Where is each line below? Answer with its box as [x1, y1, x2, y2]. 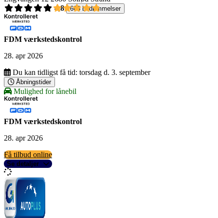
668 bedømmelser [70, 5, 121, 13]
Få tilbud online [4, 150, 52, 159]
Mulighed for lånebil [12, 87, 76, 96]
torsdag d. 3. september [79, 68, 150, 77]
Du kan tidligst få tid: [13, 68, 77, 77]
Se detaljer [7, 160, 39, 168]
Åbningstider [16, 78, 51, 86]
